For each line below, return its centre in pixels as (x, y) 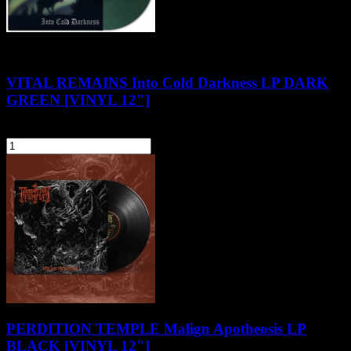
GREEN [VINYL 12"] (78, 100)
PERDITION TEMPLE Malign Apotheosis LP (156, 329)
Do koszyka (200, 145)
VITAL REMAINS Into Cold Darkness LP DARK (167, 82)
